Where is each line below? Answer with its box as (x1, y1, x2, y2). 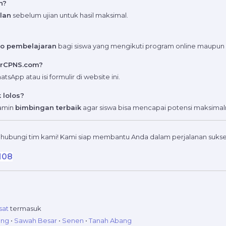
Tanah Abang (89, 216, 132, 225)
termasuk (9, 204, 41, 213)
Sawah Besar (14, 216, 57, 225)
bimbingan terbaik (15, 103, 81, 112)
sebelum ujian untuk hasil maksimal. (11, 11, 128, 20)
